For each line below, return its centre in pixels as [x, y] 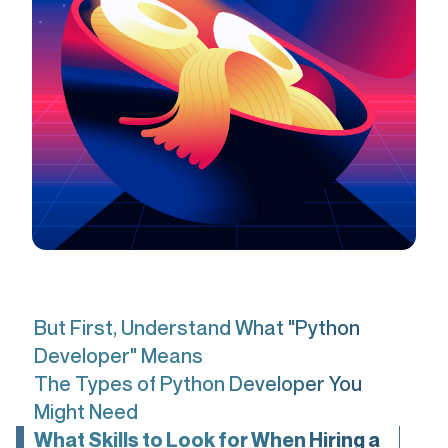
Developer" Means [118, 356]
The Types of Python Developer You [198, 384]
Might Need [86, 412]
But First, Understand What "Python [197, 328]
